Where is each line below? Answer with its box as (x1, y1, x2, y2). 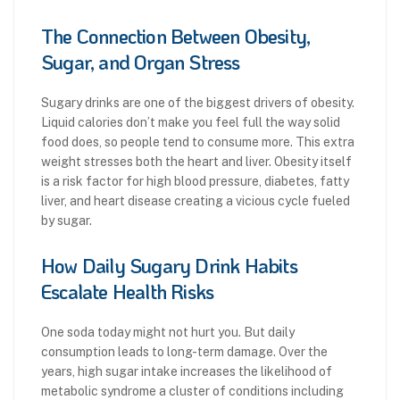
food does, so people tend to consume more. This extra (41, 135, 354, 150)
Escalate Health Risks (41, 279, 214, 305)
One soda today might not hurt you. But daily (41, 325, 295, 340)
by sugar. (41, 213, 92, 229)
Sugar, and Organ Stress (41, 49, 240, 76)
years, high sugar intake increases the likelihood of (41, 364, 332, 379)
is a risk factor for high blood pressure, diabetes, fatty (41, 174, 349, 189)
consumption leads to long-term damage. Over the (41, 345, 328, 360)
